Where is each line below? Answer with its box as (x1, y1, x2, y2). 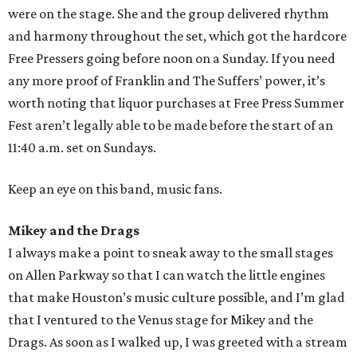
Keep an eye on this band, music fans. (8, 181, 222, 198)
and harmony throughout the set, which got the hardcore (8, 28, 347, 45)
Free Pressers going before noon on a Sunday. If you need (8, 50, 335, 67)
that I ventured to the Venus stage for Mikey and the (8, 312, 313, 328)
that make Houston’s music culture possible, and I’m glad (8, 289, 345, 306)
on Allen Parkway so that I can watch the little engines (8, 267, 325, 284)
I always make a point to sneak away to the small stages (8, 245, 333, 261)
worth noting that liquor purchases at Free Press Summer (8, 95, 344, 112)
